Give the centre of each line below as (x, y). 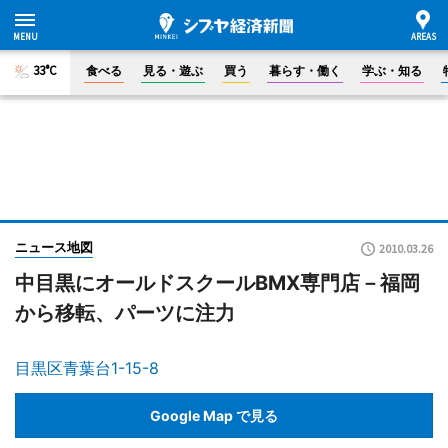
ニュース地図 (54, 247)
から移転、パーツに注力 (125, 313)
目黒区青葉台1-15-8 (87, 368)
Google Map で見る (214, 415)
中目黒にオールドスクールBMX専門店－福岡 (217, 283)
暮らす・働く (305, 70)
